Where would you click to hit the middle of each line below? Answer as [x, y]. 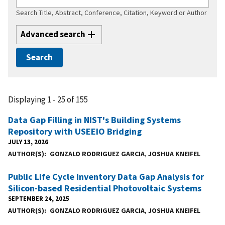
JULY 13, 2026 [28, 141]
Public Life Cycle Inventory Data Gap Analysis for [106, 176]
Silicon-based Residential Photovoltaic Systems [105, 188]
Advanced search [53, 34]
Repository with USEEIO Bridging [75, 131]
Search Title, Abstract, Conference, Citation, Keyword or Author [111, 12]
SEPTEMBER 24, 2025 [39, 198]
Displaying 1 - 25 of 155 [48, 99]
